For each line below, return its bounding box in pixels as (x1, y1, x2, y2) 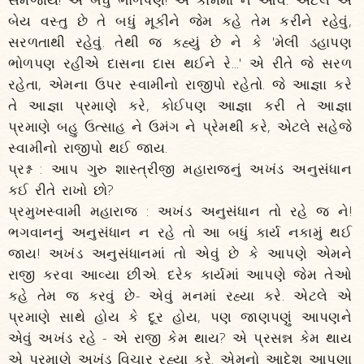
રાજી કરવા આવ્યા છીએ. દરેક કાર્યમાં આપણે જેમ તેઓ (8, 265, 352, 284)
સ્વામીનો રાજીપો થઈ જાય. (8, 138, 168, 157)
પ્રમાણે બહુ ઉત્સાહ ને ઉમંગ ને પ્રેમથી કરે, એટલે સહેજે (8, 117, 352, 136)
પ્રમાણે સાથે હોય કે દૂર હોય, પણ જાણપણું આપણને (8, 307, 352, 326)
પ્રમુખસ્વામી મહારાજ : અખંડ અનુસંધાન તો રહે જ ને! (8, 201, 352, 220)
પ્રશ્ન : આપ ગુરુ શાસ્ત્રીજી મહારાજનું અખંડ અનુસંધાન (8, 159, 352, 178)
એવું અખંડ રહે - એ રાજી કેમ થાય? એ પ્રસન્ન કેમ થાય (8, 328, 352, 347)
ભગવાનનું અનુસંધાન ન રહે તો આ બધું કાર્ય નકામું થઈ (8, 223, 352, 241)
